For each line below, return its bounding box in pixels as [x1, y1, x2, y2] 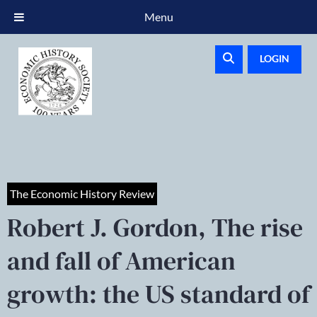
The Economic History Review [10, 187, 154, 200]
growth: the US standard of [7, 277, 310, 311]
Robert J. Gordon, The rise [7, 210, 303, 245]
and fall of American [7, 243, 236, 278]
